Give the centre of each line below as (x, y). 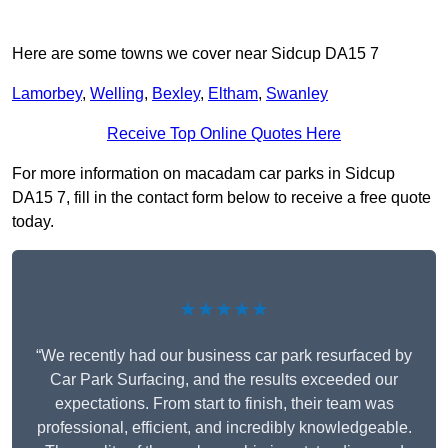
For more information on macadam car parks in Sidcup (203, 174)
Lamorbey (47, 94)
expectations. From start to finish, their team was (224, 404)
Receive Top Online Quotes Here (224, 134)
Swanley (297, 94)
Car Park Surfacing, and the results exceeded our (224, 380)
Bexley (176, 94)
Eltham (233, 94)
